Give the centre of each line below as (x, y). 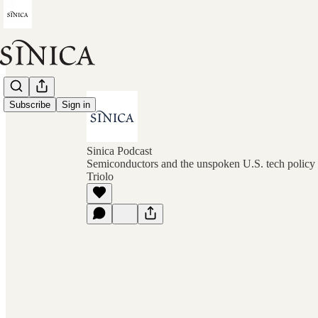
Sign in (76, 105)
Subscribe (30, 105)
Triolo (100, 176)
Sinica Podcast (119, 151)
